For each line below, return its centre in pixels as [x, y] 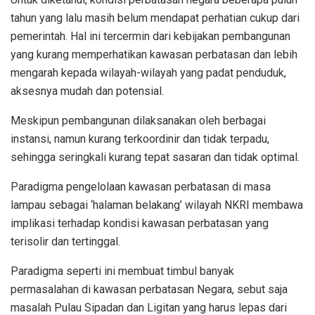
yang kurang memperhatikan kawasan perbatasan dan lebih [154, 54]
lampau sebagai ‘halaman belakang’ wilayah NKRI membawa [157, 205]
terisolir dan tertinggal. [65, 241]
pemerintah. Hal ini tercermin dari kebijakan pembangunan [150, 36]
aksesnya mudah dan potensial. [87, 91]
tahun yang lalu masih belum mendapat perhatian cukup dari [155, 18]
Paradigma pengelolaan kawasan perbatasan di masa [141, 186]
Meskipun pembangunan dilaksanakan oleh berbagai [138, 120]
